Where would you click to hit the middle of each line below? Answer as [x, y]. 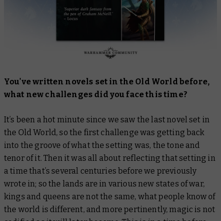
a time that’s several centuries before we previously [100, 171]
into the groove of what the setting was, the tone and [102, 146]
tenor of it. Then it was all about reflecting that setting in [110, 158]
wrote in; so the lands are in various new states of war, [104, 184]
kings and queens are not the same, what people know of [110, 197]
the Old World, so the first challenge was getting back [104, 133]
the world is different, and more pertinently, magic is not [110, 210]
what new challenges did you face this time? [96, 95]
